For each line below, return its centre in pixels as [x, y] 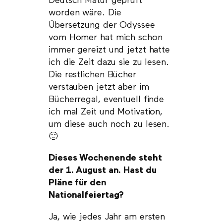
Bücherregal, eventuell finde [107, 99]
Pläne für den [78, 183]
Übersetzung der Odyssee [102, 25]
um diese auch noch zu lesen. [109, 124]
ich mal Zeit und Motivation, [106, 112]
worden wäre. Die [85, 13]
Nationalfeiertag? [86, 195]
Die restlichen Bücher [92, 75]
